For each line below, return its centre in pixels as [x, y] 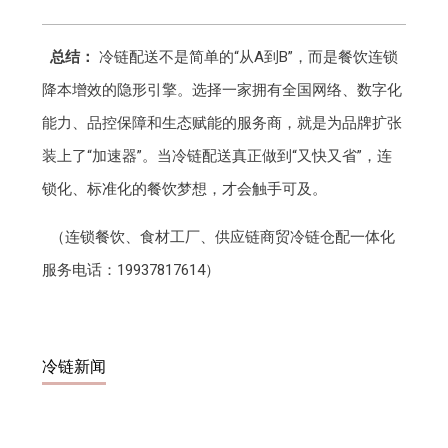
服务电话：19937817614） [131, 269]
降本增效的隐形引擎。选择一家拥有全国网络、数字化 [222, 89]
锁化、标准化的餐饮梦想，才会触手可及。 [185, 188]
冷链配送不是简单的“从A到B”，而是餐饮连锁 [246, 56]
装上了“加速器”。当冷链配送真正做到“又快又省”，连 [217, 155]
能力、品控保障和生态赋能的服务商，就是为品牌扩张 [222, 122]
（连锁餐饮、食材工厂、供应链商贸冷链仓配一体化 [222, 236]
